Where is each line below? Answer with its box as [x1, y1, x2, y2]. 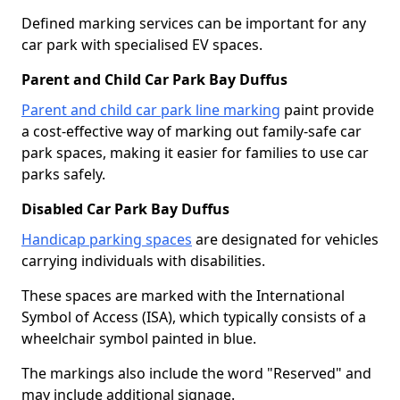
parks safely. [21, 163, 105, 184]
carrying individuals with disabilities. [21, 250, 265, 271]
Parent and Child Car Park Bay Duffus [21, 69, 287, 89]
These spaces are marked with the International [21, 285, 345, 305]
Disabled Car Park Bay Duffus [21, 198, 229, 219]
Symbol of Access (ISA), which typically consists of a [21, 306, 366, 327]
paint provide [280, 99, 374, 120]
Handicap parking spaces [21, 229, 192, 249]
